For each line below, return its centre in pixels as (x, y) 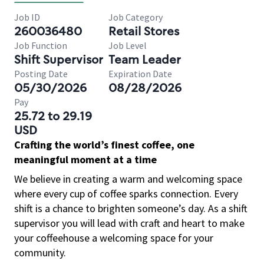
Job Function (41, 45)
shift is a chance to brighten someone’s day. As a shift (131, 208)
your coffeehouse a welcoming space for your (114, 238)
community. (40, 253)
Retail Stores (144, 31)
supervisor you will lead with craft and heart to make (129, 223)
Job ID (27, 17)
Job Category (136, 17)
